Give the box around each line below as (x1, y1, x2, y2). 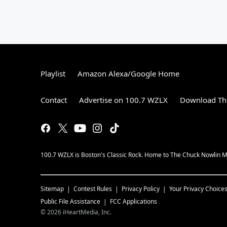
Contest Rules (73, 184, 112, 193)
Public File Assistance (41, 197, 100, 206)
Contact (41, 94, 67, 105)
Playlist (41, 68, 65, 79)
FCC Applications (110, 197, 157, 206)
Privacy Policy (122, 184, 160, 193)
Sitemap (41, 184, 64, 193)
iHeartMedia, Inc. (63, 207, 111, 216)
